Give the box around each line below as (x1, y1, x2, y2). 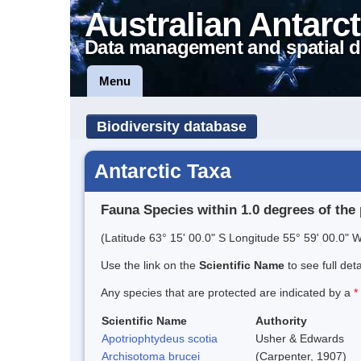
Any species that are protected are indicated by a (101, 285, 354, 299)
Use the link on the (101, 258, 199, 272)
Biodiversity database (97, 118, 247, 135)
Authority (255, 313, 307, 327)
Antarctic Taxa (94, 160, 231, 182)
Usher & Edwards (255, 331, 344, 345)
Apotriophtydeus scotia (102, 331, 218, 345)
